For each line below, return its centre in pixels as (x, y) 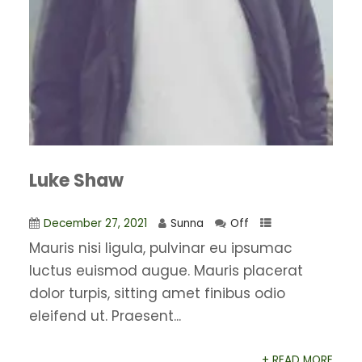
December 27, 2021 (95, 224)
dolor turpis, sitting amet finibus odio (157, 294)
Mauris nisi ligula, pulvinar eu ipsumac (160, 248)
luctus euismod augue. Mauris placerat (166, 271)
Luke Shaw (76, 181)
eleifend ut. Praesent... (105, 316)
